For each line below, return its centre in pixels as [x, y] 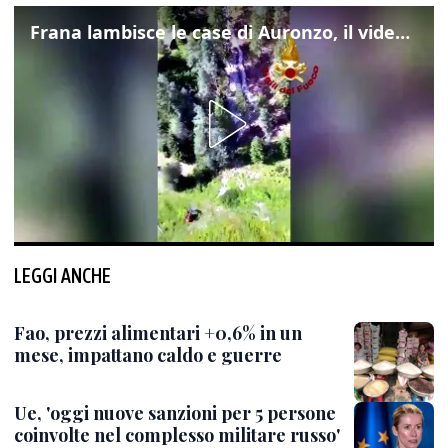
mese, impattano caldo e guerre [148, 355]
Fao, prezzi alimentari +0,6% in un [158, 333]
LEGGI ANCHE [62, 275]
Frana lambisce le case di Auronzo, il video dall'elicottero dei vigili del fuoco [402, 32]
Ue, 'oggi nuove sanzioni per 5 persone [175, 413]
